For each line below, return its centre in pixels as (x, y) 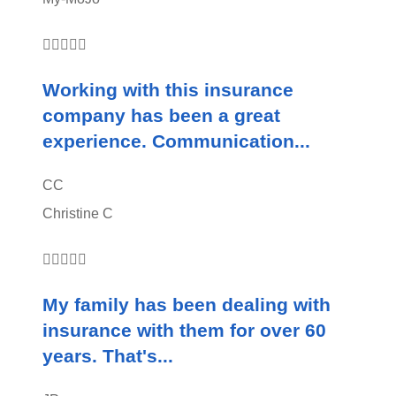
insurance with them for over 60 (184, 331)
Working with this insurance (168, 90)
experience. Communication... (176, 141)
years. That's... (108, 356)
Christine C (78, 214)
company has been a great (161, 116)
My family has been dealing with (187, 305)
